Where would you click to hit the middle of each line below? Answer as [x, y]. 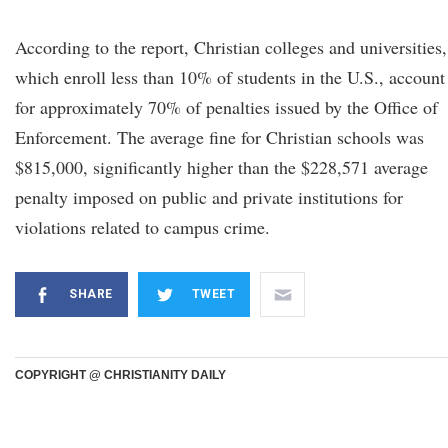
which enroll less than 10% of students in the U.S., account [230, 77]
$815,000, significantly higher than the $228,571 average [221, 167]
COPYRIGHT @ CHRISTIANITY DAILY [120, 375]
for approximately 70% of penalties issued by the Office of [226, 107]
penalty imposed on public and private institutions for [209, 197]
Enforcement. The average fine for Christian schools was [219, 137]
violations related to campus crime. [142, 227]
